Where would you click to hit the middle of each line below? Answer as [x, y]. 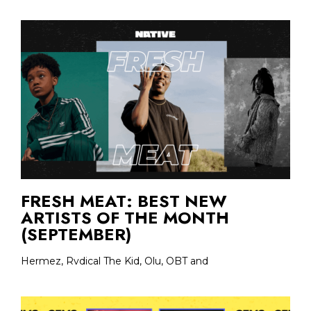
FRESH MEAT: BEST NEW [124, 201]
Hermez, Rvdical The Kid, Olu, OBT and [115, 261]
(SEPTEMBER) [76, 234]
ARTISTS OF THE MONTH [125, 217]
